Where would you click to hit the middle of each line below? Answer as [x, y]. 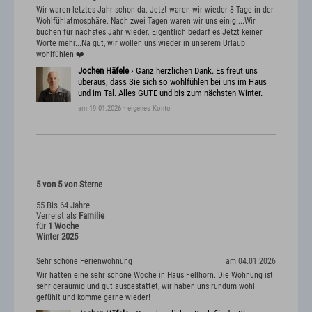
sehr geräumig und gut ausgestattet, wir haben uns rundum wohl [146, 286]
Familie [92, 216]
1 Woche [63, 226]
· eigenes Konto [146, 109]
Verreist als [57, 216]
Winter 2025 [57, 237]
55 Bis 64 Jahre [63, 205]
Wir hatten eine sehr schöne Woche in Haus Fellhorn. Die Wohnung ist [155, 275]
